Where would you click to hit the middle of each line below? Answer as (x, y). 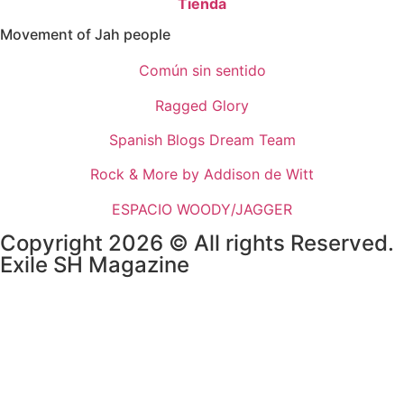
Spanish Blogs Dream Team (202, 139)
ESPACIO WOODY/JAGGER (202, 209)
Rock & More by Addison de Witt (202, 174)
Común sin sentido (202, 71)
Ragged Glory (202, 105)
